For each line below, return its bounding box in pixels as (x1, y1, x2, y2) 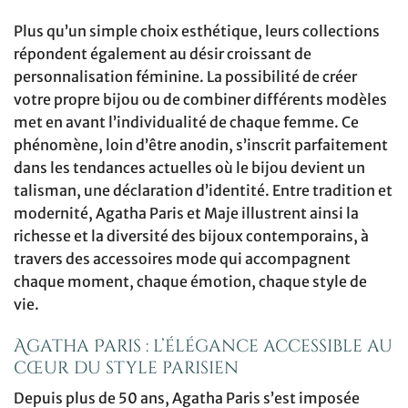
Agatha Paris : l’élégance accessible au (14, 333, 393, 358)
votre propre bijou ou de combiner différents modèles (14, 89, 387, 108)
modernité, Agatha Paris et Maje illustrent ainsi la (14, 203, 359, 222)
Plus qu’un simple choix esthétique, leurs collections (14, 21, 380, 40)
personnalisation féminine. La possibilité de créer (14, 66, 357, 86)
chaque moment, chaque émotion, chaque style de (14, 271, 367, 291)
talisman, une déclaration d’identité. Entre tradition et (14, 180, 393, 199)
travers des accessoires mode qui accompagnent (14, 249, 351, 268)
